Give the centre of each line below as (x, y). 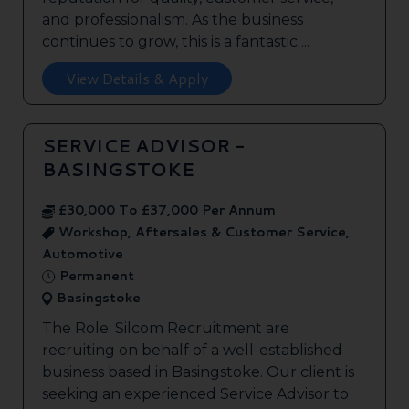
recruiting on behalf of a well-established (192, 351)
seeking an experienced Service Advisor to (195, 394)
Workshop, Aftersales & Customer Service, (202, 232)
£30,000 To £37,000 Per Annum (165, 210)
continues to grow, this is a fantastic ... (176, 42)
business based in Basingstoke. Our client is (198, 372)
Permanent (95, 276)
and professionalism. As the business (173, 20)
